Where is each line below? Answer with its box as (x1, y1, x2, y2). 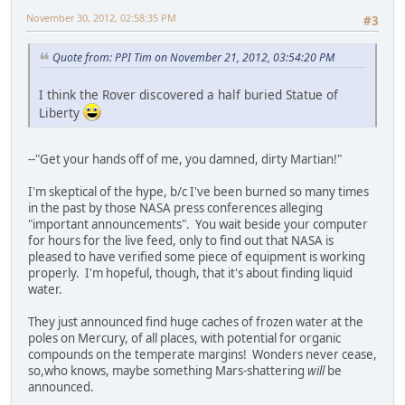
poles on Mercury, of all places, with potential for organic (28, 329, 341, 346)
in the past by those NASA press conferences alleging (28, 199, 323, 216)
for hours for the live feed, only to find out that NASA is (28, 231, 334, 249)
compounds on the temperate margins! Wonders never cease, (28, 345, 377, 363)
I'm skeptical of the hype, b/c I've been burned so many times (28, 183, 369, 200)
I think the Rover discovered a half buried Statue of (39, 85, 338, 103)
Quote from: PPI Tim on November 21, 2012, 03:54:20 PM (52, 50, 334, 66)
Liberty (39, 103, 83, 121)
